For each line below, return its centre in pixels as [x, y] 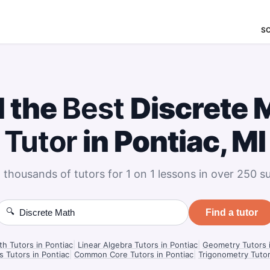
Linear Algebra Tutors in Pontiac [138, 245]
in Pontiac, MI [171, 141]
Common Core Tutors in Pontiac [134, 254]
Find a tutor [231, 212]
